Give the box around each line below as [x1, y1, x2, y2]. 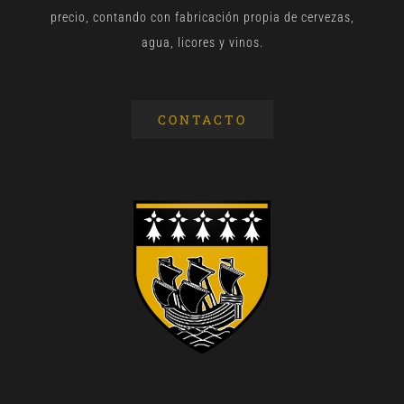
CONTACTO [157, 110, 247, 128]
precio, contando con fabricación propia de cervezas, [50, 9, 354, 24]
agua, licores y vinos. [141, 34, 263, 50]
